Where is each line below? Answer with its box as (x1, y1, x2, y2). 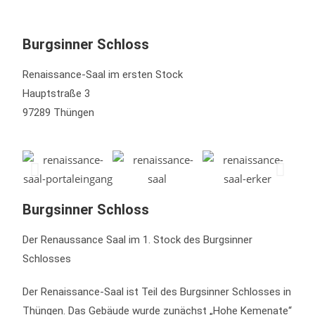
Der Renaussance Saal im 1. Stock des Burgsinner (22, 233, 253, 246)
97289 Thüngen (22, 106, 95, 119)
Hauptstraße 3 (22, 87, 91, 100)
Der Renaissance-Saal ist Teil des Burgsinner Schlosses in (22, 285, 292, 298)
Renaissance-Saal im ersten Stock (22, 68, 184, 81)
